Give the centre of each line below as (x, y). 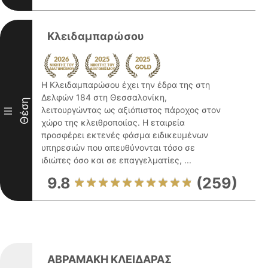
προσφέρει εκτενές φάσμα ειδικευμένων (125, 135)
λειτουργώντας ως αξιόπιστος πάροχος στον (131, 110)
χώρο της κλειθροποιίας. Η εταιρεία (113, 122)
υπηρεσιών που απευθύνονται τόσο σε (118, 147)
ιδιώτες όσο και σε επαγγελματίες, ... (116, 160)
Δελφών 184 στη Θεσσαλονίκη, (104, 97)
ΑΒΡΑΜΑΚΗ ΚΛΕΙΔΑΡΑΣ (109, 259)
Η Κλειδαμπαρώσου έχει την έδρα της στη (126, 85)
